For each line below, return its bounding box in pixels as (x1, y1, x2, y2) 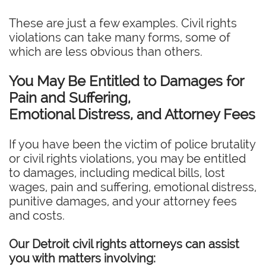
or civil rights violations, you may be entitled (9, 151, 246, 166)
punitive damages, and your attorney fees (9, 194, 237, 208)
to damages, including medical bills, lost (9, 166, 225, 180)
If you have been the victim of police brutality (9, 137, 255, 151)
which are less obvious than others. (9, 45, 202, 59)
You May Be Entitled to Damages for (9, 72, 243, 90)
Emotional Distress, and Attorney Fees (9, 106, 255, 123)
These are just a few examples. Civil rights (9, 16, 237, 30)
